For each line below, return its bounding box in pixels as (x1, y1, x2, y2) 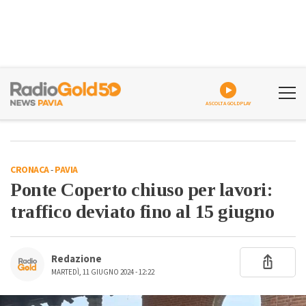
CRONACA (10, 163, 49, 177)
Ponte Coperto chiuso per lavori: (10, 179, 273, 200)
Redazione (51, 252, 102, 266)
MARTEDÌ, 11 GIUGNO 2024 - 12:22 (51, 267, 154, 277)
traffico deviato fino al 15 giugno (10, 201, 274, 222)
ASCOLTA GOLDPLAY (205, 100, 251, 107)
